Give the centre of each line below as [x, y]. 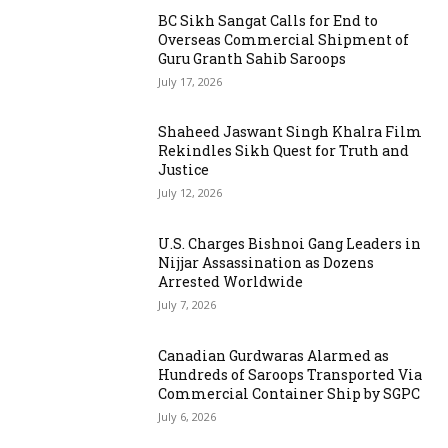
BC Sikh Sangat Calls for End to [268, 20]
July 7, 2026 [187, 305]
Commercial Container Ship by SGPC [289, 393]
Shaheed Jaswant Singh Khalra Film [290, 132]
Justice [184, 170]
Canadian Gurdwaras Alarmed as [274, 355]
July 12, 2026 [190, 193]
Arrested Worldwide [231, 282]
